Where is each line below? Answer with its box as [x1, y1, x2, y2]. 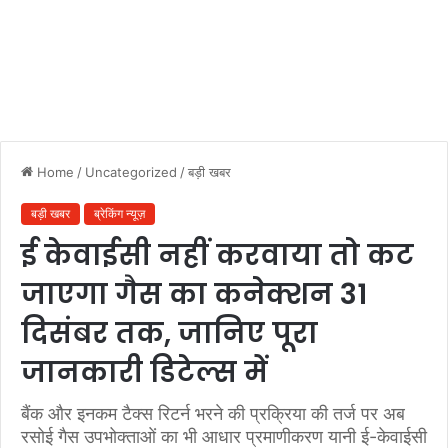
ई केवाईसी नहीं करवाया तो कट [21, 236, 414, 276]
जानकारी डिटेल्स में [21, 353, 268, 393]
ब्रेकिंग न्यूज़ [94, 206, 145, 222]
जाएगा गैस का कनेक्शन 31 [21, 275, 367, 315]
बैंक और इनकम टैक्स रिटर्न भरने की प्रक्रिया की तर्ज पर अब [21, 403, 405, 425]
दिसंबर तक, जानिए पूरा [21, 314, 318, 354]
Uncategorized [85, 164, 177, 181]
